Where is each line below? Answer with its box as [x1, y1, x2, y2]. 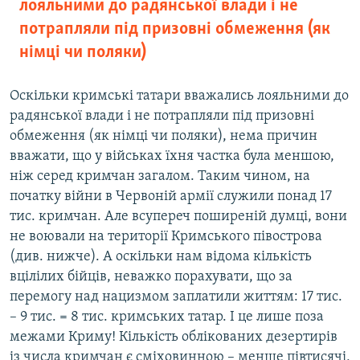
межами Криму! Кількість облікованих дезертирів [10, 329, 337, 346]
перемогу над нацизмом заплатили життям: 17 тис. [10, 289, 342, 305]
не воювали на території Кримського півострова [10, 229, 322, 245]
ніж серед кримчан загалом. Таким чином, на [10, 169, 310, 185]
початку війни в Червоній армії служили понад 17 [10, 189, 332, 205]
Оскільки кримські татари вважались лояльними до [10, 88, 349, 104]
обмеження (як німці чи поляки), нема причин [10, 129, 317, 145]
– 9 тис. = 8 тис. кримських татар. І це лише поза [10, 309, 324, 325]
